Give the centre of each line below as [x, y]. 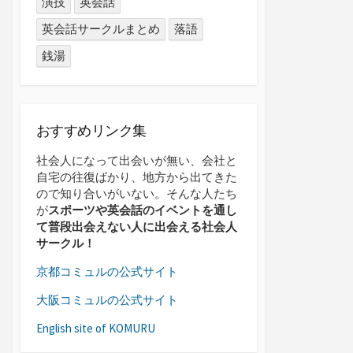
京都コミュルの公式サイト [107, 271]
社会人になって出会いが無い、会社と [137, 160]
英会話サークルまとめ [101, 28]
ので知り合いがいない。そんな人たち [137, 193]
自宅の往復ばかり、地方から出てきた [137, 176]
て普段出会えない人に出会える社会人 [137, 226]
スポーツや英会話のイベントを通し [143, 210]
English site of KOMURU [96, 329]
